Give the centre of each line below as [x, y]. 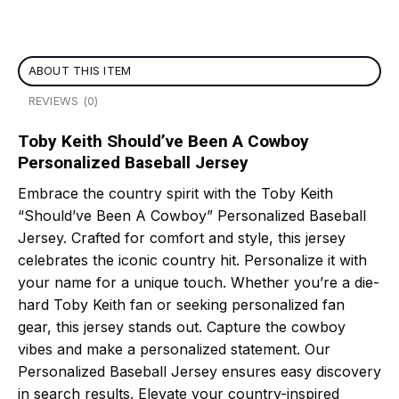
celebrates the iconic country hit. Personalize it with [192, 260]
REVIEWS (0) [63, 102]
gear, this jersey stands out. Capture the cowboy [182, 326]
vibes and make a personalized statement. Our [174, 349]
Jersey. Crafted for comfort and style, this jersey [182, 237]
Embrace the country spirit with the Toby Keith [175, 193]
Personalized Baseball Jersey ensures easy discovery [199, 371]
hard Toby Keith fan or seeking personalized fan [181, 304]
